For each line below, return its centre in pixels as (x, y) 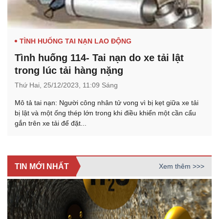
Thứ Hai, (29, 85)
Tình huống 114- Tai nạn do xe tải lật (99, 57)
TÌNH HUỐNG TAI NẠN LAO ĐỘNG (76, 41)
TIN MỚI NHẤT (42, 166)
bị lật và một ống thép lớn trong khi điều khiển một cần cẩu (105, 113)
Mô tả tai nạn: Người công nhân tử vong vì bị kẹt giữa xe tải (107, 102)
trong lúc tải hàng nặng (69, 70)
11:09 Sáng (100, 85)
